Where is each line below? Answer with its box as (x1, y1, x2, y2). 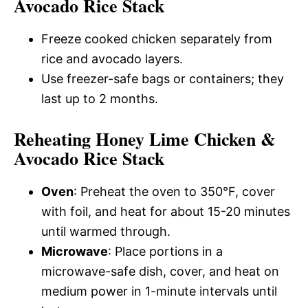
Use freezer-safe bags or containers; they (41, 71, 284, 86)
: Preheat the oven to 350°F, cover (74, 184, 275, 199)
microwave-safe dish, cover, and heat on (41, 263, 279, 278)
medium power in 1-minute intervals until (41, 283, 277, 298)
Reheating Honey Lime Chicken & (14, 125, 276, 152)
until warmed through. (41, 223, 170, 239)
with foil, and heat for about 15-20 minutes (41, 203, 290, 219)
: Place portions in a (108, 243, 223, 258)
